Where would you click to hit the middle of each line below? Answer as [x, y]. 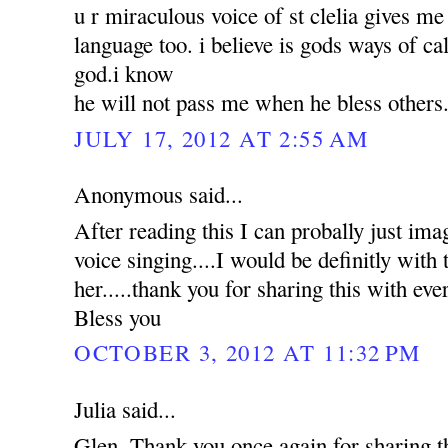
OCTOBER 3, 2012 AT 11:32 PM [247, 352]
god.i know [124, 73]
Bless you [118, 317]
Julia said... [125, 409]
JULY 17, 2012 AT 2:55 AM [221, 137]
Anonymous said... [159, 194]
